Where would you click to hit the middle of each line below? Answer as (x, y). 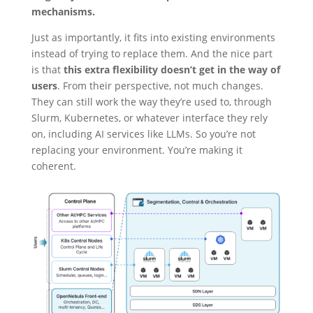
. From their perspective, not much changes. (160, 86)
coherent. (53, 166)
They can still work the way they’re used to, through (151, 102)
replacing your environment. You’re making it (137, 150)
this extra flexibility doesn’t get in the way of (172, 70)
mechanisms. (63, 12)
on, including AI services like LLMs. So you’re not (143, 134)
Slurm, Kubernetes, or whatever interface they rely (149, 118)
